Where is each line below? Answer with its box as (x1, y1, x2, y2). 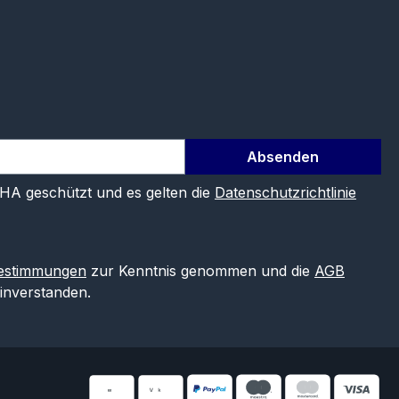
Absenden (247, 148, 320, 167)
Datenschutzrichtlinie (214, 183, 356, 202)
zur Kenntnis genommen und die (85, 262, 314, 281)
